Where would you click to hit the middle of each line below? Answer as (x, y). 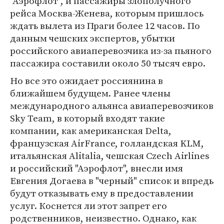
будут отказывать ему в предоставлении (102, 193)
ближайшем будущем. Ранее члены (90, 93)
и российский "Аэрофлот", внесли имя (96, 168)
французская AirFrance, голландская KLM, (107, 143)
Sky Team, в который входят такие (87, 118)
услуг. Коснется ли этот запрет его (88, 205)
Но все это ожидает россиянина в (86, 80)
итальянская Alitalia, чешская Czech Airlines (110, 155)
